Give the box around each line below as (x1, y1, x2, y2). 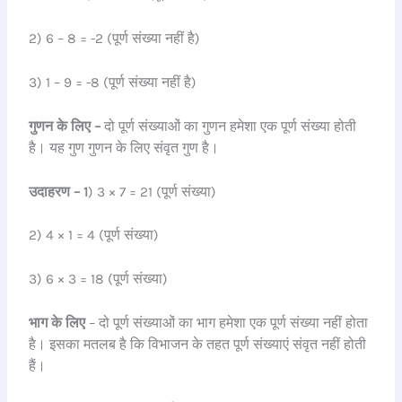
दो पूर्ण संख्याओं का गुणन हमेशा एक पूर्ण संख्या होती (100, 118, 357, 135)
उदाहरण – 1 (29, 183, 89, 200)
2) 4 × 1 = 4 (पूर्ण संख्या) (29, 227, 160, 244)
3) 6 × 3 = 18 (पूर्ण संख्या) (29, 271, 169, 288)
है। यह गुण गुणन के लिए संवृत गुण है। (29, 139, 220, 156)
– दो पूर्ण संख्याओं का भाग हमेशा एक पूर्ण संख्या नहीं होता (85, 314, 369, 331)
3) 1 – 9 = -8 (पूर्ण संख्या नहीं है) (29, 74, 197, 91)
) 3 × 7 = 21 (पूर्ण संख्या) (88, 183, 217, 200)
